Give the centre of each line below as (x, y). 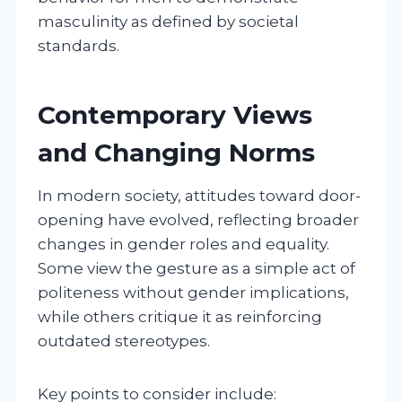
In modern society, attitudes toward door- (199, 195)
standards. (79, 45)
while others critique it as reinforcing (180, 316)
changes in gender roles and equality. (184, 244)
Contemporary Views (175, 114)
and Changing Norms (176, 152)
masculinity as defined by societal (168, 21)
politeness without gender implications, (193, 292)
